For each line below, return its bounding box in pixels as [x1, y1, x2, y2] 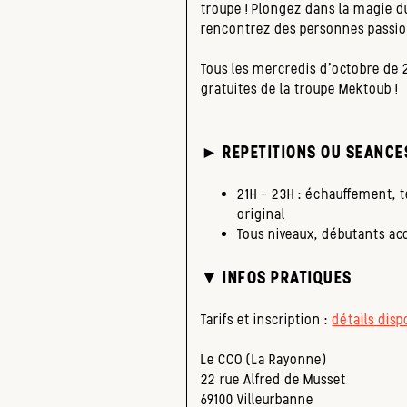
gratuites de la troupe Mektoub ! [201, 80, 399, 98]
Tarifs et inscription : [201, 311, 333, 329]
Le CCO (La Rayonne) [201, 351, 327, 369]
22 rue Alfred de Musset [201, 371, 347, 389]
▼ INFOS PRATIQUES [201, 266, 352, 288]
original [237, 205, 286, 223]
